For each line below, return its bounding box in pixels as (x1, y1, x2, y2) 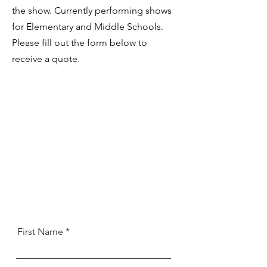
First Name (17, 226, 63, 237)
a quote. (42, 53, 82, 64)
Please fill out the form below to (12, 37, 147, 48)
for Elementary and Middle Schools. (12, 21, 163, 32)
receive (12, 53, 42, 64)
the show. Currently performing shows (12, 5, 172, 16)
